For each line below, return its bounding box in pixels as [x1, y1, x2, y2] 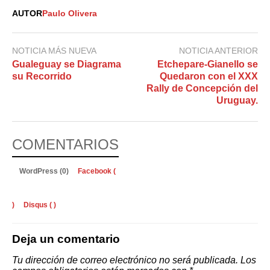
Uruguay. [216, 95, 258, 106]
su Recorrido [12, 71, 72, 82]
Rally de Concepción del [146, 83, 258, 94]
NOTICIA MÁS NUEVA [12, 46, 96, 56]
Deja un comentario [12, 233, 120, 246]
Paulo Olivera [42, 9, 97, 19]
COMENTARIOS [12, 136, 119, 153]
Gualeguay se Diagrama [12, 59, 121, 70]
